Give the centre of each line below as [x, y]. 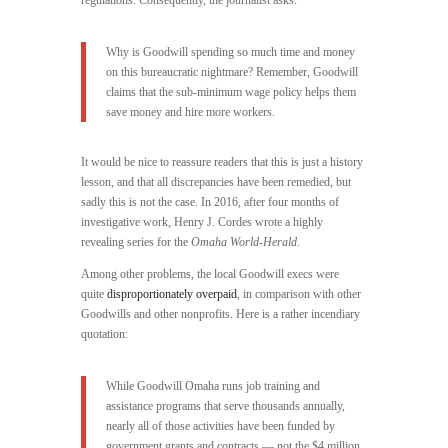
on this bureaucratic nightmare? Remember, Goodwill [231, 72]
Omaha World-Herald [243, 242]
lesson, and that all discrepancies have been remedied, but [215, 182]
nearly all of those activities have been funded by [220, 426]
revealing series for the [134, 242]
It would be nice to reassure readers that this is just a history [221, 162]
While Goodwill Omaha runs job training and [212, 386]
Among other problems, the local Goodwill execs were [209, 274]
